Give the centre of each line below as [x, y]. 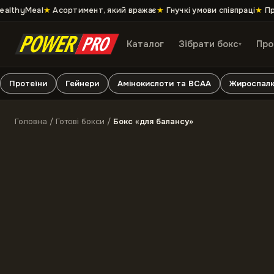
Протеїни [28, 83]
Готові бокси [80, 121]
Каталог [145, 44]
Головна [31, 121]
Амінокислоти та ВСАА [164, 83]
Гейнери [82, 83]
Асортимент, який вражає [96, 10]
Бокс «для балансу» [153, 121]
